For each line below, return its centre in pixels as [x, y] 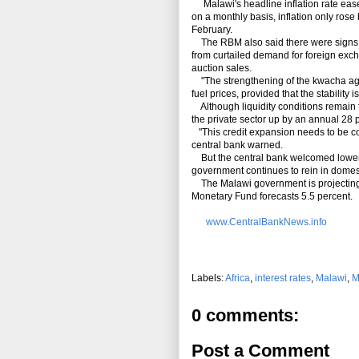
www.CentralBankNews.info [266, 222]
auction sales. [222, 69]
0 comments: [245, 316]
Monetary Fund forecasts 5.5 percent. [272, 197]
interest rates [283, 278]
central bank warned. [237, 145]
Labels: [208, 278]
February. [212, 30]
